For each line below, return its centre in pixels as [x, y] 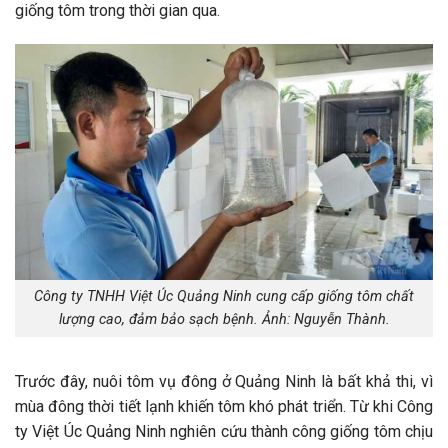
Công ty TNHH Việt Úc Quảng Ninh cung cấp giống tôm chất [224, 297]
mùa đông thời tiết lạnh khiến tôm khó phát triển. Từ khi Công [224, 407]
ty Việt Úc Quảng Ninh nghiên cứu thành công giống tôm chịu [224, 432]
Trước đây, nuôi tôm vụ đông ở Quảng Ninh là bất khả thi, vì [224, 382]
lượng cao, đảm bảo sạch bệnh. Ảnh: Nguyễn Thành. [224, 320]
